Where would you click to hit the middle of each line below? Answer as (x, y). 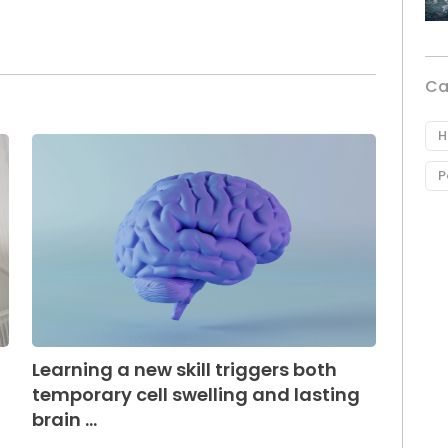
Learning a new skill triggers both (184, 369)
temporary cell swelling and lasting (195, 394)
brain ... (64, 419)
